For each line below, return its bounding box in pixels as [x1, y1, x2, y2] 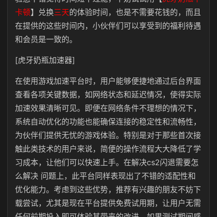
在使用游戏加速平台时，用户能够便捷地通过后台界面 [15, 76, 201, 86]
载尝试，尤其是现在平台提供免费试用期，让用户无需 [15, 198, 201, 208]
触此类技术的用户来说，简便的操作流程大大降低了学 [15, 144, 201, 154]
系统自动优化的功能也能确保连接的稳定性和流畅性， [15, 117, 201, 126]
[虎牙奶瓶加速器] [15, 55, 75, 65]
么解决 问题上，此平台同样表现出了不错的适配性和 [15, 171, 196, 181]
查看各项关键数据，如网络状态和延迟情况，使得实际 [15, 90, 201, 99]
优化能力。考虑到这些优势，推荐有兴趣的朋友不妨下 [15, 185, 201, 194]
